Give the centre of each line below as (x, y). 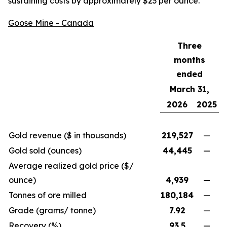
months (190, 60)
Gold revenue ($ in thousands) (67, 135)
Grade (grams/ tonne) (52, 210)
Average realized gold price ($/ (71, 166)
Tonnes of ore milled (48, 195)
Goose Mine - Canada (51, 23)
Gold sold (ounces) (45, 150)
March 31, (190, 89)
